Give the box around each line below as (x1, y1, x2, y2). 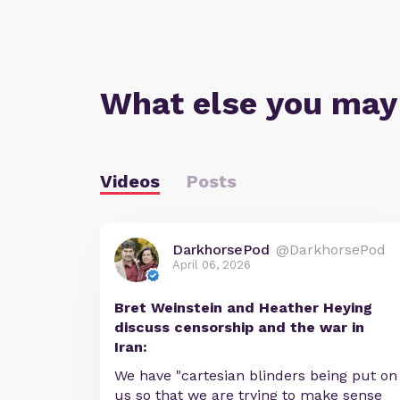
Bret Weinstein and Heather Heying (114, 299, 372, 317)
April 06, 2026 (172, 258, 251, 272)
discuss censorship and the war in (114, 319, 364, 337)
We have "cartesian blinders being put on (114, 367, 397, 385)
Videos (100, 171, 160, 193)
